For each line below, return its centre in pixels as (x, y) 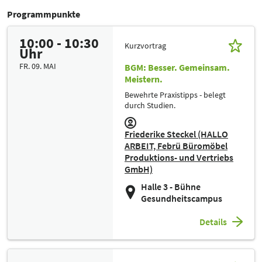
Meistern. (144, 79)
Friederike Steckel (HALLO (176, 134)
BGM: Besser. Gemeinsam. (177, 68)
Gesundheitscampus (182, 199)
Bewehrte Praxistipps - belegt (175, 95)
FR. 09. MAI (38, 66)
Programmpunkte (44, 14)
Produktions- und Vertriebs (179, 158)
